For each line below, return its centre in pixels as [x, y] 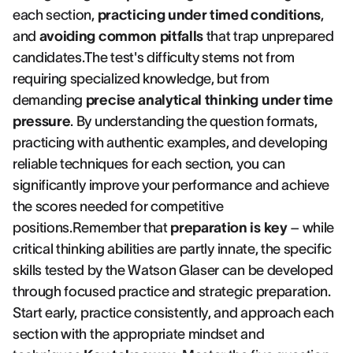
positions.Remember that [92, 228]
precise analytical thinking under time [209, 100]
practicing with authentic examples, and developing [170, 143]
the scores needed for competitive [118, 206]
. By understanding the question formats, [194, 121]
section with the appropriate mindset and [139, 334]
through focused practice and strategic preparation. [172, 292]
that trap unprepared [269, 36]
